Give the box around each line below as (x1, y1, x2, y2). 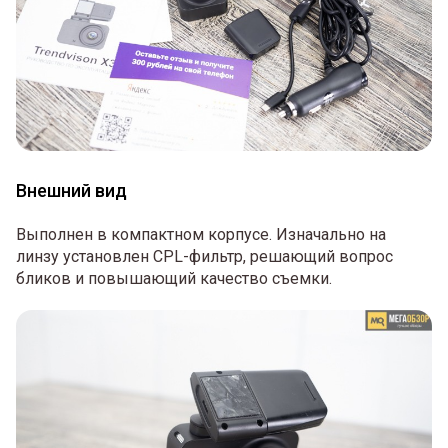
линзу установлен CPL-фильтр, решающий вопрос (16, 247, 393, 267)
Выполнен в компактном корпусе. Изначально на (16, 225, 386, 245)
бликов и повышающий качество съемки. (16, 269, 332, 289)
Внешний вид (16, 180, 127, 202)
